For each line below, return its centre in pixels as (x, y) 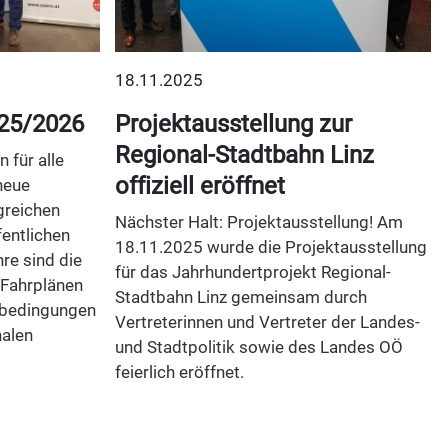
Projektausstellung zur (233, 124)
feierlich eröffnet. (179, 372)
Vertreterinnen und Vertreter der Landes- (267, 322)
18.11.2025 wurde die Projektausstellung (270, 247)
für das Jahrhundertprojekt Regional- (252, 272)
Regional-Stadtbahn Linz (244, 155)
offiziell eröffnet (199, 186)
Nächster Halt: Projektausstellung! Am (258, 222)
